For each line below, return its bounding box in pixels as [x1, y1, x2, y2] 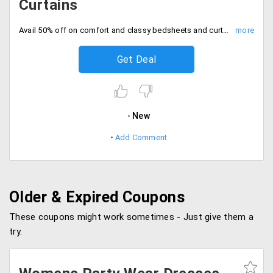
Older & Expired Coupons [9, 188, 185, 206]
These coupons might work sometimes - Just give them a [9, 211, 253, 222]
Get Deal [116, 54, 157, 65]
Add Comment [115, 133, 168, 142]
